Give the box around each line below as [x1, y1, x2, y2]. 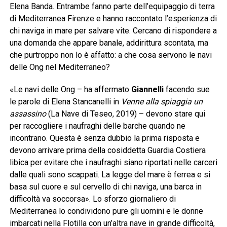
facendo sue [163, 85, 210, 95]
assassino [9, 109, 46, 119]
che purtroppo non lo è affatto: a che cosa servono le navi [9, 50, 212, 60]
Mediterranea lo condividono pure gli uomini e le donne [9, 206, 203, 216]
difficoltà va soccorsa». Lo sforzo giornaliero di [9, 194, 176, 204]
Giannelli [131, 85, 164, 95]
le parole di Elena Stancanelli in [9, 97, 121, 107]
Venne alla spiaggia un [121, 97, 203, 107]
